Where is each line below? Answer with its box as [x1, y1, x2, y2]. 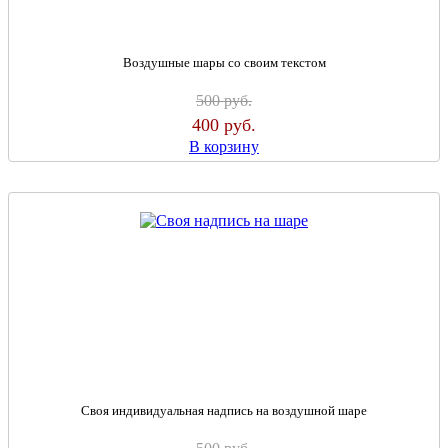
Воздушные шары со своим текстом [122, 55, 326, 70]
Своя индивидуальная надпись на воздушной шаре [81, 403, 367, 418]
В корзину [189, 138, 259, 155]
